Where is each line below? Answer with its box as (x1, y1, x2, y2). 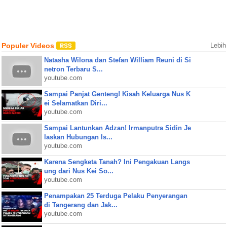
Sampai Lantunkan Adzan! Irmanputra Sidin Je (44, 124, 191, 132)
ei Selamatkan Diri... (44, 99, 107, 107)
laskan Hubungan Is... (44, 133, 112, 141)
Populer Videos (1, 42, 56, 50)
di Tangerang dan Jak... (44, 201, 118, 209)
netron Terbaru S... (44, 65, 103, 73)
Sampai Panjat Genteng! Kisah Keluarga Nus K (44, 90, 191, 98)
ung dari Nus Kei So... (44, 167, 113, 175)
